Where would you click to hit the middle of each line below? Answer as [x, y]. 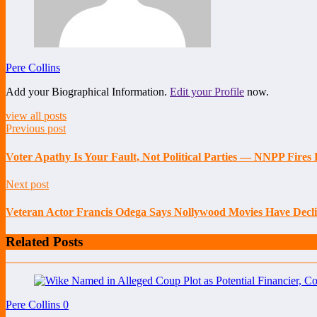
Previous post [36, 129]
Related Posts [44, 241]
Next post [27, 184]
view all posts [36, 116]
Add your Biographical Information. [88, 92]
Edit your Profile [207, 92]
